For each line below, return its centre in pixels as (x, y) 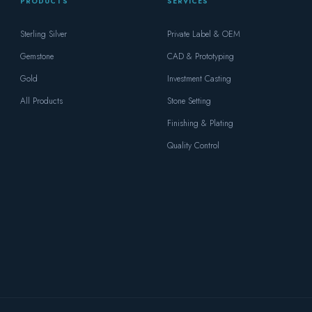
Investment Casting (199, 79)
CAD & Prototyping (200, 56)
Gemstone (37, 56)
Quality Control (193, 146)
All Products (42, 101)
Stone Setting (189, 101)
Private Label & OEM (203, 34)
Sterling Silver (44, 34)
